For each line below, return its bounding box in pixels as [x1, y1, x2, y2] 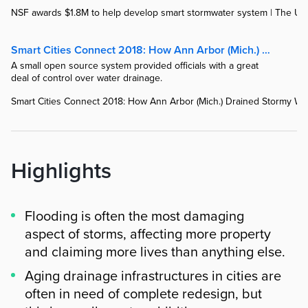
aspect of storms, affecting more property [25, 226, 271, 243]
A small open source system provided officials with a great [11, 59, 258, 71]
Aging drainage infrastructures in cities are [25, 268, 281, 285]
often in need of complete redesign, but [25, 286, 262, 302]
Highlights [11, 158, 111, 184]
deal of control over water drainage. [11, 71, 162, 84]
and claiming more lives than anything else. [25, 244, 285, 261]
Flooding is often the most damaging [25, 208, 244, 225]
